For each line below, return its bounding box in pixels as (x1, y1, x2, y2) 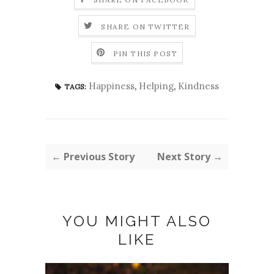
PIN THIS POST (113, 48, 178, 58)
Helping (139, 80, 174, 92)
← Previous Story (51, 150, 135, 164)
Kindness (178, 80, 219, 92)
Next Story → (157, 150, 223, 164)
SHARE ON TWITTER (101, 21, 190, 31)
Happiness (89, 80, 135, 92)
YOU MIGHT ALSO (62, 212, 212, 231)
